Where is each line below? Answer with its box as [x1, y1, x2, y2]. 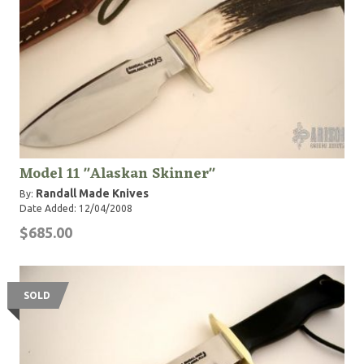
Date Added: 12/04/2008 [19, 203, 132, 214]
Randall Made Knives [36, 187, 149, 201]
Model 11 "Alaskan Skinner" [19, 161, 215, 188]
